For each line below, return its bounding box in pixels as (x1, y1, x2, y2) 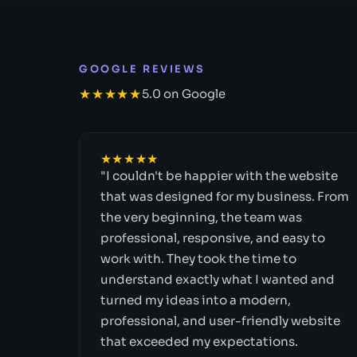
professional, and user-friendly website (100, 312, 340, 328)
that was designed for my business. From (100, 188, 349, 204)
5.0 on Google (141, 87, 226, 102)
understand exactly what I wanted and (100, 271, 335, 287)
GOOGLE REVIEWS (79, 62, 206, 76)
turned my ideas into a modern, (100, 292, 291, 308)
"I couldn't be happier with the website (100, 167, 338, 183)
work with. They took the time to (100, 250, 296, 266)
